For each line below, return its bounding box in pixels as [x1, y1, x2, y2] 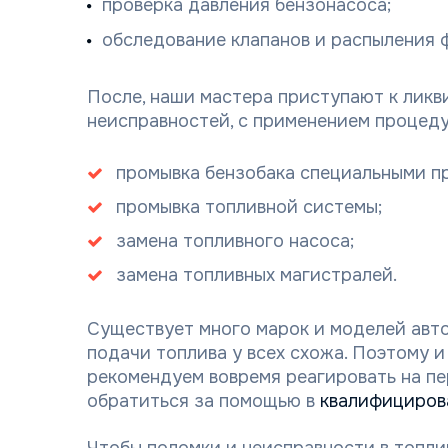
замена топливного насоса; [116, 230, 354, 252]
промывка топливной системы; [116, 196, 382, 218]
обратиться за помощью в [87, 390, 320, 412]
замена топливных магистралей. [116, 264, 397, 286]
